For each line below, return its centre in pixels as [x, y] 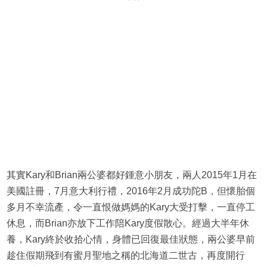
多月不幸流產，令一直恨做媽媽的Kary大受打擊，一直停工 [131, 207]
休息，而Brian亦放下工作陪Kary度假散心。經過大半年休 [128, 223]
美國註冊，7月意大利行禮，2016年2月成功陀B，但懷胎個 [131, 191]
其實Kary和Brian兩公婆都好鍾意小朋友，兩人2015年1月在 [131, 175]
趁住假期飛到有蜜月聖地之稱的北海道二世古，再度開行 [125, 256]
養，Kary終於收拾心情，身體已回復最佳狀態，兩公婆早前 [131, 240]
